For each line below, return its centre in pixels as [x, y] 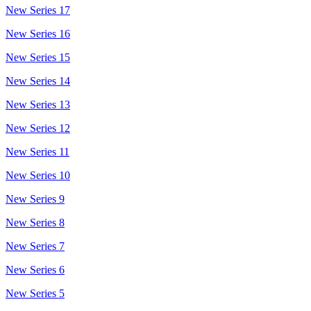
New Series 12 [38, 128]
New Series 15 [38, 57]
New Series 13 [38, 104]
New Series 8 [35, 222]
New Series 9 [35, 199]
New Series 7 [35, 246]
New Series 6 [35, 269]
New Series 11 [37, 151]
